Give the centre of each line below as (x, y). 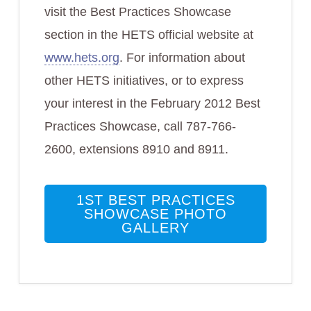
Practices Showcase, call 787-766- (140, 126)
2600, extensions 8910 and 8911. (136, 149)
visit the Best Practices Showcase (137, 12)
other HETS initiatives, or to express (144, 81)
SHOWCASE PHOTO (155, 214)
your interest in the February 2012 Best (152, 103)
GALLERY (155, 228)
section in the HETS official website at (149, 35)
